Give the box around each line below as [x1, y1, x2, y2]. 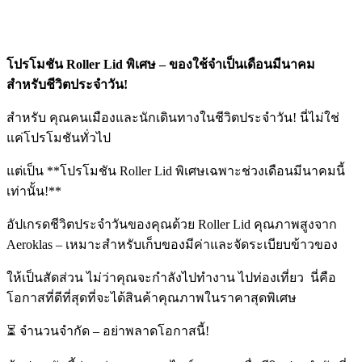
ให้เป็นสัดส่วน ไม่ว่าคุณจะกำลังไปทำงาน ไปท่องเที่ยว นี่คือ [6, 271, 336, 285]
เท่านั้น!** [6, 184, 61, 199]
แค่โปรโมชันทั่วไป [6, 131, 111, 145]
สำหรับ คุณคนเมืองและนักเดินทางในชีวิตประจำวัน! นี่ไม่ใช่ [6, 111, 339, 125]
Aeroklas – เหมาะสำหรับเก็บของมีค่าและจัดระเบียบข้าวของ [6, 238, 338, 252]
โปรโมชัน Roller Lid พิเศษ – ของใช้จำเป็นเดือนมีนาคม [6, 57, 315, 72]
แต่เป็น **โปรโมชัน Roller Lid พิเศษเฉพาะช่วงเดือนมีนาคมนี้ [6, 164, 345, 179]
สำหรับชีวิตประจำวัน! [6, 78, 128, 92]
